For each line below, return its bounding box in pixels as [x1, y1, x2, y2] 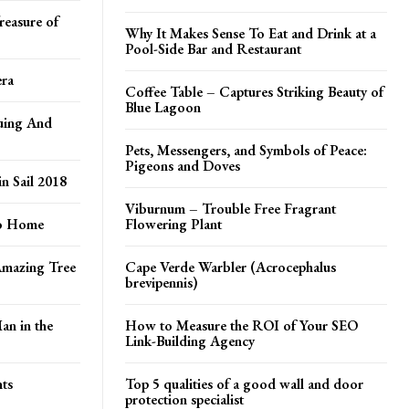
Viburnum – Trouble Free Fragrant [125, 198, 336, 218]
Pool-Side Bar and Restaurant [125, 38, 301, 58]
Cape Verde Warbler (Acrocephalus [125, 257, 336, 277]
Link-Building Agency [125, 330, 255, 351]
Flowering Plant [125, 214, 222, 234]
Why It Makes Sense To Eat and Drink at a [125, 23, 376, 43]
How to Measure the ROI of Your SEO [125, 315, 358, 335]
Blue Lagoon [125, 97, 201, 117]
